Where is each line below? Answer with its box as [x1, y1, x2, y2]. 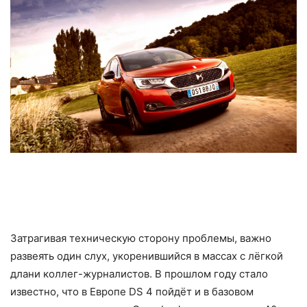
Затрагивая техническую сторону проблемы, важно [10, 231, 271, 245]
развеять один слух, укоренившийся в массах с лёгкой [10, 249, 283, 262]
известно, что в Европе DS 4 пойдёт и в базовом [10, 284, 254, 298]
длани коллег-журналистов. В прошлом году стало [10, 267, 268, 280]
